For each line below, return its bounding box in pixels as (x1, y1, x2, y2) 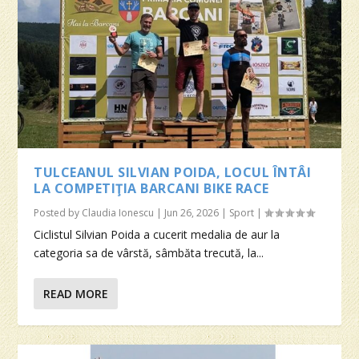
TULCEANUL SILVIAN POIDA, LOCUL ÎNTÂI (34, 163, 312, 181)
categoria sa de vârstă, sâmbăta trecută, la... (34, 244, 264, 260)
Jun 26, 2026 (164, 205, 220, 220)
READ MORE (43, 285, 109, 301)
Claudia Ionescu (82, 205, 155, 220)
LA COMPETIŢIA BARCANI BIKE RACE (34, 179, 269, 197)
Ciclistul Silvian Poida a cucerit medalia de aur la (34, 226, 280, 242)
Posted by (34, 205, 83, 220)
